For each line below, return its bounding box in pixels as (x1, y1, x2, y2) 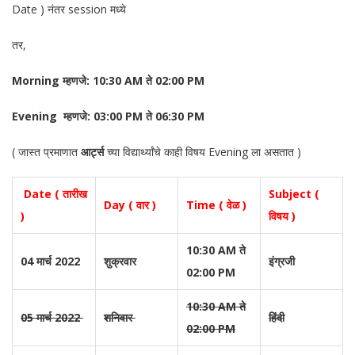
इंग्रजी (269, 254, 295, 269)
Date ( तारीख (21, 186, 87, 201)
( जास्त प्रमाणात (12, 144, 81, 159)
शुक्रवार (104, 254, 139, 269)
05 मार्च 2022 (21, 310, 83, 325)
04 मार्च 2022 (21, 254, 80, 269)
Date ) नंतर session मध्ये (12, 2, 126, 17)
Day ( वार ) (104, 197, 159, 212)
